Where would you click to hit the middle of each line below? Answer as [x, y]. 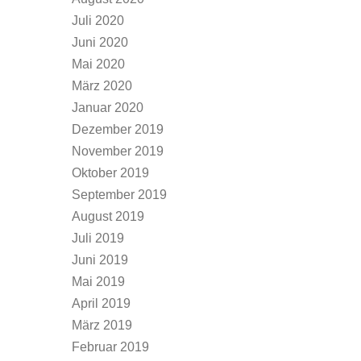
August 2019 [108, 216]
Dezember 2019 [118, 129]
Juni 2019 [100, 260]
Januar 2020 [108, 108]
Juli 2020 [98, 21]
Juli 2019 [98, 238]
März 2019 [102, 325]
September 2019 [119, 195]
